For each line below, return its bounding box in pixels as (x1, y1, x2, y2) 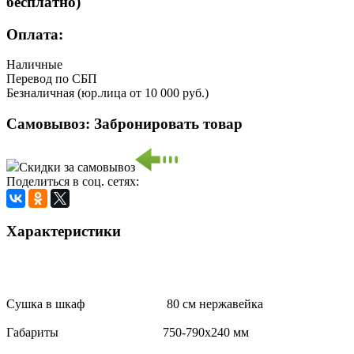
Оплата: (6, 25, 63, 43)
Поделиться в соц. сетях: (6, 174, 139, 188)
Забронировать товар (94, 115, 243, 133)
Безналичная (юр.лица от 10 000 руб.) (6, 86, 209, 100)
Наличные (6, 58, 62, 72)
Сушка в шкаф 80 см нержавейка (6, 297, 263, 311)
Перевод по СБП (6, 72, 97, 86)
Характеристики (6, 222, 121, 239)
